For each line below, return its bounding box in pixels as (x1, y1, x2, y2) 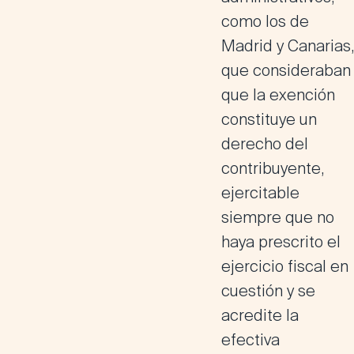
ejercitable (221, 183, 299, 203)
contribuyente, (221, 158, 324, 179)
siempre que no (221, 207, 334, 228)
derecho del (221, 134, 308, 154)
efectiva (221, 330, 280, 350)
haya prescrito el (221, 232, 341, 252)
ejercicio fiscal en (221, 256, 348, 277)
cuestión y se (221, 281, 315, 301)
